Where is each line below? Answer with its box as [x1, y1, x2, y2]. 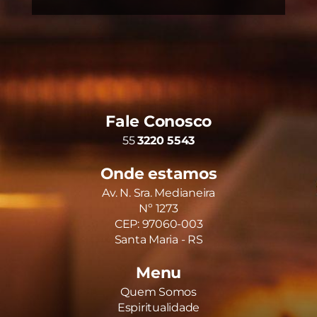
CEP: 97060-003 [114, 217, 203, 231]
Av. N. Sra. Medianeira [102, 185, 215, 200]
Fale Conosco [105, 111, 212, 131]
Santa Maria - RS [114, 232, 203, 246]
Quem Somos [120, 284, 197, 299]
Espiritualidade [117, 300, 200, 314]
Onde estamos [100, 163, 217, 183]
